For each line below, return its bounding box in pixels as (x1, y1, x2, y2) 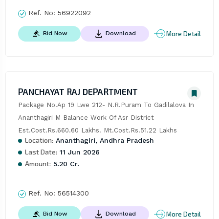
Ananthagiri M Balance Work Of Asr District (18, 114, 154, 122)
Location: (24, 136, 53, 145)
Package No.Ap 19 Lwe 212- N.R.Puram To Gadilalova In (18, 101, 194, 109)
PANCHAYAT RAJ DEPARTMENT (18, 86, 138, 97)
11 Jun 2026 (57, 148, 100, 156)
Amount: (24, 159, 51, 168)
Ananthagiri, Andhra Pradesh (53, 136, 154, 145)
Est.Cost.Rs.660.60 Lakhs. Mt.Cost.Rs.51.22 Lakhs (18, 127, 177, 134)
